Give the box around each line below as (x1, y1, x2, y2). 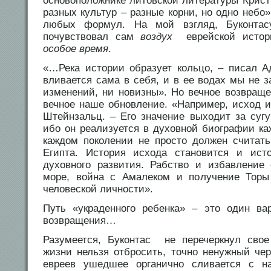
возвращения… (43, 215, 116, 227)
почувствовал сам (43, 31, 141, 43)
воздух (140, 31, 180, 43)
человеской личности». (43, 183, 153, 195)
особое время (43, 43, 108, 55)
